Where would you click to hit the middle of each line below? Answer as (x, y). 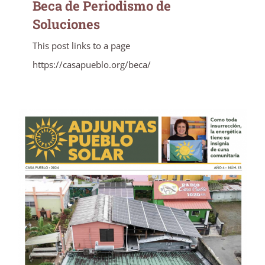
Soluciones (66, 24)
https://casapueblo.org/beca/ (92, 65)
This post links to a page (81, 46)
